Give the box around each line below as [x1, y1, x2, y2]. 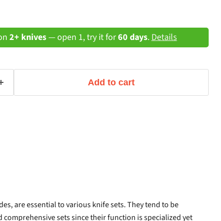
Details [151, 31, 177, 43]
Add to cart [87, 77, 135, 87]
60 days [117, 31, 147, 43]
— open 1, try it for [46, 31, 118, 43]
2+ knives [9, 31, 46, 43]
